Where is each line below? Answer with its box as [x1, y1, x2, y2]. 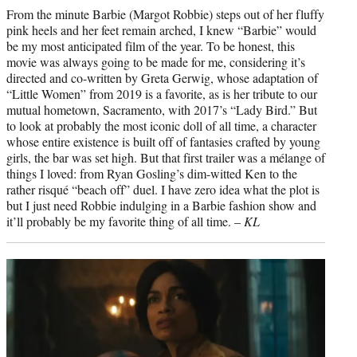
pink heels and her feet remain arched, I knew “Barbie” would [6, 21, 316, 38]
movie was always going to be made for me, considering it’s [6, 53, 305, 70]
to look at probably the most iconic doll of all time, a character [6, 116, 316, 134]
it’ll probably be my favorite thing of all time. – [6, 212, 244, 229]
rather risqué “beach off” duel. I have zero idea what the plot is [6, 180, 320, 198]
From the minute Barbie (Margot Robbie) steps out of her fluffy [6, 5, 324, 22]
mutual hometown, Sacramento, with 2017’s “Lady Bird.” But [6, 100, 317, 118]
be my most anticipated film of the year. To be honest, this [6, 37, 295, 54]
